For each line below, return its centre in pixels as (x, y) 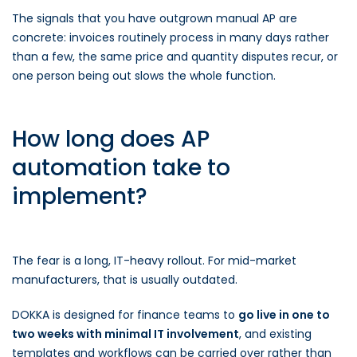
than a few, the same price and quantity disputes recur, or (175, 57)
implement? (80, 196)
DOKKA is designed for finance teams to (125, 315)
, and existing (275, 334)
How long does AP (111, 139)
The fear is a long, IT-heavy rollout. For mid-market (154, 261)
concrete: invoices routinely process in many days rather (171, 37)
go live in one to (284, 315)
